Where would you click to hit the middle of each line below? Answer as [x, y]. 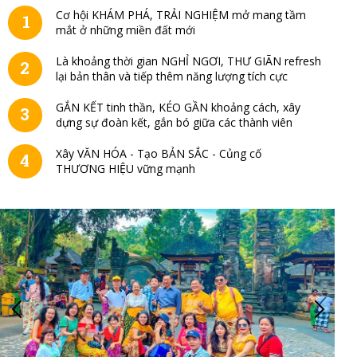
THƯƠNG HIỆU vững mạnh [125, 168]
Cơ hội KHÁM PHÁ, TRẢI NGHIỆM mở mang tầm [180, 14]
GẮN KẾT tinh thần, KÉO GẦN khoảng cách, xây [178, 107]
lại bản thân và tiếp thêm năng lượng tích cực [171, 76]
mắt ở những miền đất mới [127, 29]
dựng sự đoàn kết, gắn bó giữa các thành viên [174, 122]
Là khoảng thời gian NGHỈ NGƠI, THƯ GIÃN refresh [188, 61]
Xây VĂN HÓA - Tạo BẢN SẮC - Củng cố [158, 153]
